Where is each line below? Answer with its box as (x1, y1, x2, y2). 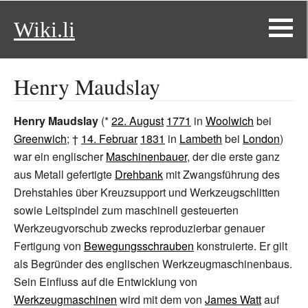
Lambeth (179, 131, 222, 146)
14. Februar (81, 131, 137, 146)
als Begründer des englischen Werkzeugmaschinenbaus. (14, 256, 292, 272)
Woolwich (206, 113, 254, 129)
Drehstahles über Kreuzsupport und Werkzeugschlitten (14, 184, 280, 200)
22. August (111, 113, 164, 129)
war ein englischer (14, 148, 106, 164)
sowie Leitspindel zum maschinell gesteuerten (14, 202, 239, 218)
